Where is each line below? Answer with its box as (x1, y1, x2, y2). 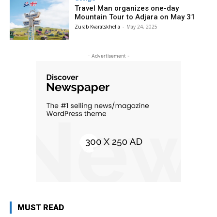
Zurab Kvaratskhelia (75, 23, 121, 30)
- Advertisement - (87, 52, 130, 59)
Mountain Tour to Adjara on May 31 (75, 13, 196, 21)
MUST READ (17, 202, 64, 212)
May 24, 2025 (126, 23, 158, 30)
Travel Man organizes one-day (75, 4, 179, 13)
